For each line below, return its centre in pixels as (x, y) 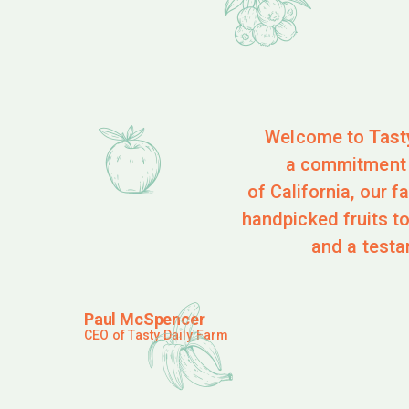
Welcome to (317, 136)
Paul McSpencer (145, 319)
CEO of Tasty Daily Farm (157, 335)
